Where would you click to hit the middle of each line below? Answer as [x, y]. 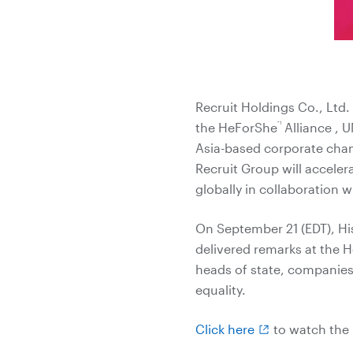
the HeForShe [236, 127]
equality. [221, 290]
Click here [225, 329]
